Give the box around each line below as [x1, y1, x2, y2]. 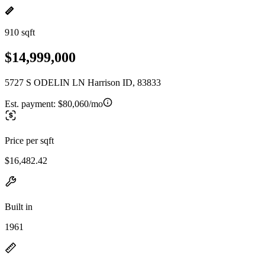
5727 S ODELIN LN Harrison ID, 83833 [5, 77, 161, 88]
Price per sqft [5, 135, 54, 146]
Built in [5, 201, 33, 212]
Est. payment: [5, 98, 58, 109]
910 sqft [5, 27, 35, 37]
